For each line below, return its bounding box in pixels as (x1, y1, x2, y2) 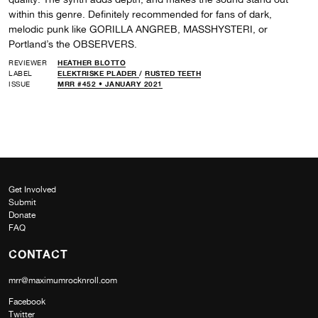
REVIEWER (9, 57, 47, 67)
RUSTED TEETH (145, 68, 201, 77)
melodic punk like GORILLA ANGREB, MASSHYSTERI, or (9, 23, 268, 35)
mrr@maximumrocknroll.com (9, 275, 117, 285)
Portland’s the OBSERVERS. (9, 38, 137, 50)
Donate (9, 209, 35, 220)
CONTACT (9, 246, 68, 261)
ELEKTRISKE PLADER (57, 68, 139, 77)
